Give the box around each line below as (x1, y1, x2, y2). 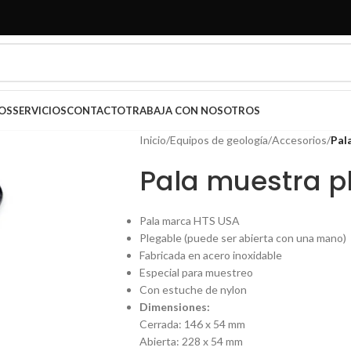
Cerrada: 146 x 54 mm (139, 317, 245, 331)
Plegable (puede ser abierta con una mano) (139, 231, 346, 244)
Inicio (139, 133, 166, 147)
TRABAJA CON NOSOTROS (125, 104, 260, 117)
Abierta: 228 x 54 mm (139, 335, 243, 348)
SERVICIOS (13, 104, 67, 117)
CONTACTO (67, 104, 125, 117)
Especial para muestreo (139, 266, 253, 279)
